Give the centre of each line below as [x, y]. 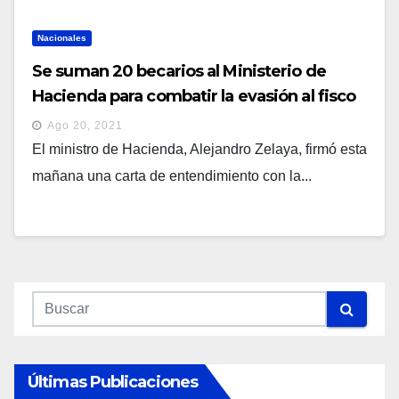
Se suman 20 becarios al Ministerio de [179, 71]
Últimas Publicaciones [113, 382]
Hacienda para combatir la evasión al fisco [194, 96]
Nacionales [62, 38]
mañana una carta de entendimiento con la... [172, 176]
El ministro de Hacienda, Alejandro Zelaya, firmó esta [199, 149]
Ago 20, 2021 [85, 126]
